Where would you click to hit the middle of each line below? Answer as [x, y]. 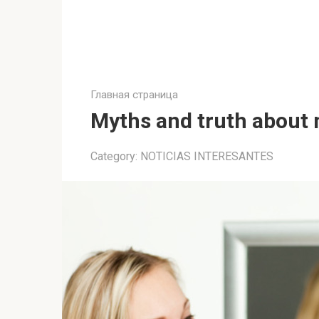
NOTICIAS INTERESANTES [207, 156]
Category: [114, 156]
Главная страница [134, 95]
